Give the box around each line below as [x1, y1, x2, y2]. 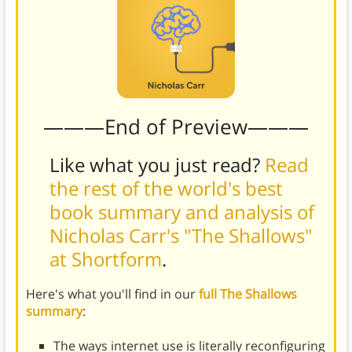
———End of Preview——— [42, 112, 309, 141]
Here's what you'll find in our [25, 284, 199, 302]
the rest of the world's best [49, 174, 283, 201]
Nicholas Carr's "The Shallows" [49, 222, 313, 248]
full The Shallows [198, 284, 297, 302]
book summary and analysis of [49, 198, 314, 225]
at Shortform [49, 245, 162, 272]
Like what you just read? [49, 151, 265, 178]
